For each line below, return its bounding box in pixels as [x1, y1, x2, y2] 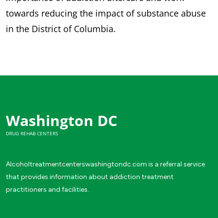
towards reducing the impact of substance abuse [6, 7, 206, 19]
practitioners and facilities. [6, 185, 89, 194]
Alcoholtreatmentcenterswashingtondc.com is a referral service [6, 160, 205, 168]
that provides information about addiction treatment [6, 172, 174, 181]
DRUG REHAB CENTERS [6, 129, 58, 137]
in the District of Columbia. [6, 22, 116, 35]
